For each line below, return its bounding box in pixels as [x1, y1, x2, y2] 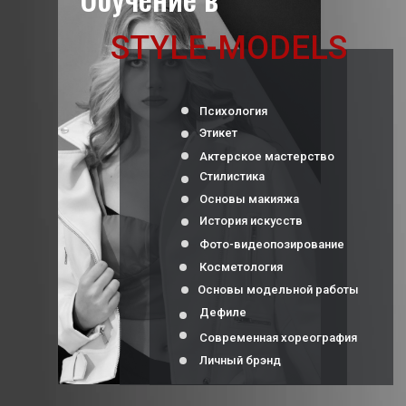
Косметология [199, 260, 283, 274]
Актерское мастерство [199, 150, 334, 163]
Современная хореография [199, 331, 357, 344]
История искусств [199, 214, 303, 227]
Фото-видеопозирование [199, 237, 344, 251]
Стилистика [199, 169, 265, 183]
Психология [199, 104, 267, 118]
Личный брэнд [199, 353, 281, 367]
